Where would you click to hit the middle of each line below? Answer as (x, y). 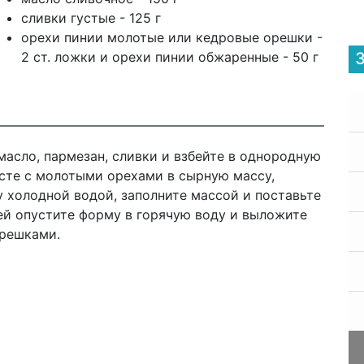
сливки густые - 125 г (91, 18)
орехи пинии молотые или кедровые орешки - (171, 37)
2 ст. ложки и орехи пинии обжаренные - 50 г (169, 57)
